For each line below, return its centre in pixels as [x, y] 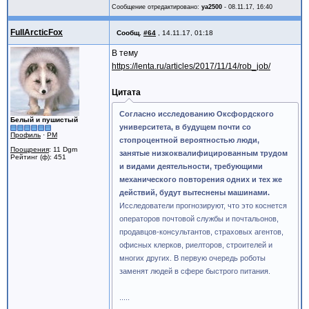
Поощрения [30, 149]
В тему [125, 53]
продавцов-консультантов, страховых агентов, [201, 232]
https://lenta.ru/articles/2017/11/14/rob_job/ [191, 66]
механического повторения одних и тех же [201, 179]
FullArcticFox [37, 32]
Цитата [126, 92]
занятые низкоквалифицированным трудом [203, 153]
